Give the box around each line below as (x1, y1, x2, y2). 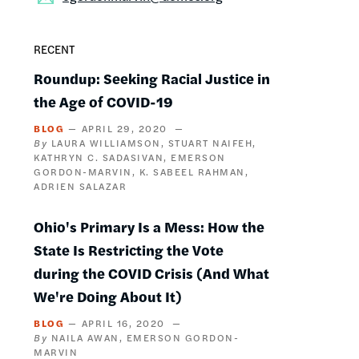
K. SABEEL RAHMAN (139, 163, 245, 179)
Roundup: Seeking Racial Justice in (34, 67, 270, 88)
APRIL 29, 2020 (81, 120, 167, 135)
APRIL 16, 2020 (81, 315, 165, 330)
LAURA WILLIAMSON (50, 135, 161, 150)
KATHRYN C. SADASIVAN (34, 149, 163, 164)
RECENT (34, 40, 75, 57)
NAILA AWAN (50, 329, 119, 345)
